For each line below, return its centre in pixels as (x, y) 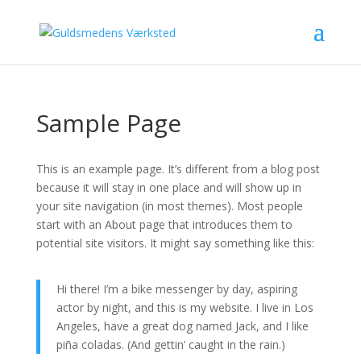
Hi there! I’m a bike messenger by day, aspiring (176, 289)
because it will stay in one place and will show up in (168, 187)
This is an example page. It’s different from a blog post (178, 169)
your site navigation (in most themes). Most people (169, 206)
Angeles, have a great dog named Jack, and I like (182, 326)
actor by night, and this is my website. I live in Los (185, 307)
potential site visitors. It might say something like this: (175, 243)
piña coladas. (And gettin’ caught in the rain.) (170, 344)
